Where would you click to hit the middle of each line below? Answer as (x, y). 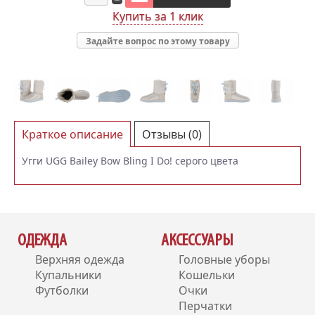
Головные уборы (224, 260)
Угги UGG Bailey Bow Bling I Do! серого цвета (130, 161)
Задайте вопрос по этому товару (157, 41)
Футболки (62, 291)
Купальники (68, 275)
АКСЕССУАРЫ (197, 241)
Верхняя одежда (80, 260)
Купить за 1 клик (157, 17)
